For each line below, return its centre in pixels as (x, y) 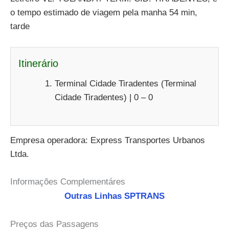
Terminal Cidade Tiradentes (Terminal (125, 84)
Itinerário (38, 64)
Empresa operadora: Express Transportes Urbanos (108, 140)
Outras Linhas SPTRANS (114, 196)
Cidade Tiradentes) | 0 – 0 (104, 98)
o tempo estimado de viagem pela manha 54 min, (104, 13)
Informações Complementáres (68, 181)
